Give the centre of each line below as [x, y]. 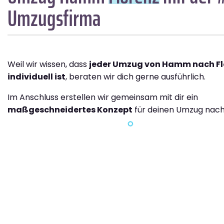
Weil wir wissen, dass [48, 64]
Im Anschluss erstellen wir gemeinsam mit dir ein [103, 97]
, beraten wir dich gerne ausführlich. [135, 76]
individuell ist [36, 76]
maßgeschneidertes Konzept [70, 109]
